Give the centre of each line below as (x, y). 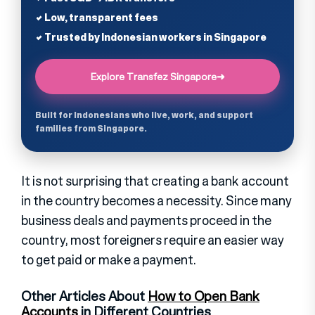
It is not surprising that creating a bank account (155, 181)
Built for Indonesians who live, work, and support (144, 115)
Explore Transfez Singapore (153, 76)
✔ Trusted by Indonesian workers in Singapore (151, 37)
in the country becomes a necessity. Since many (156, 200)
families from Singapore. (91, 128)
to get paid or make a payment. (109, 259)
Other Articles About (84, 296)
